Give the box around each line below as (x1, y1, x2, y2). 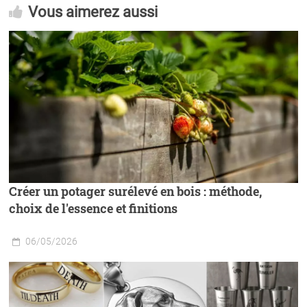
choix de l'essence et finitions (9, 199, 178, 217)
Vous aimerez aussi (28, 3, 158, 21)
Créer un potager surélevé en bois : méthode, (9, 182, 262, 199)
